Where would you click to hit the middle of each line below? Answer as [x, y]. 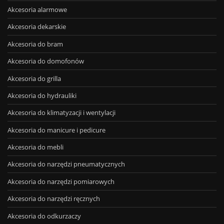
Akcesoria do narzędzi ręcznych [54, 199]
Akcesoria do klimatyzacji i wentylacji [61, 113]
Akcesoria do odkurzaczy [44, 216]
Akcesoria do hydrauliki [42, 95]
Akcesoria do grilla [34, 78]
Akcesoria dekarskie [37, 27]
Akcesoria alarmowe [37, 10]
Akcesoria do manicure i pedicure [56, 130]
